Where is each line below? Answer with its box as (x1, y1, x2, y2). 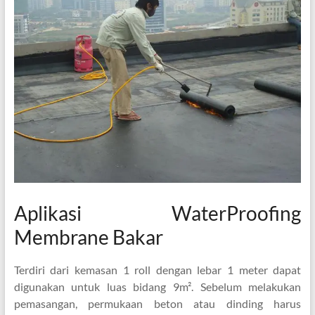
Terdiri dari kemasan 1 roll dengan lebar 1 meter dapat (13, 263, 302, 277)
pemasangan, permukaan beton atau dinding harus (13, 297, 302, 311)
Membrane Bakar (13, 225, 163, 250)
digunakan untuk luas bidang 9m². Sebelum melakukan (13, 280, 302, 294)
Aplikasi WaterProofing (13, 201, 302, 226)
